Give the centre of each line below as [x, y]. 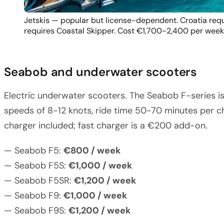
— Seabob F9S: [36, 210]
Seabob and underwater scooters [100, 71]
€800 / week [92, 150]
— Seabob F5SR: [39, 180]
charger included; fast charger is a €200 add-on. [106, 125]
